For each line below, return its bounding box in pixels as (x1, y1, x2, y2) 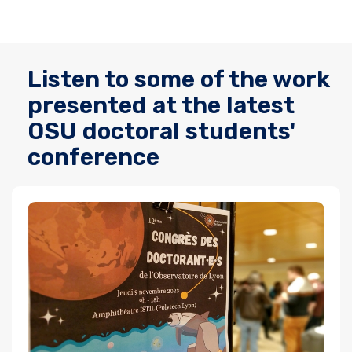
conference (27, 143, 159, 171)
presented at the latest (27, 91, 295, 119)
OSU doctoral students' (27, 117, 295, 145)
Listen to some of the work (27, 65, 330, 93)
